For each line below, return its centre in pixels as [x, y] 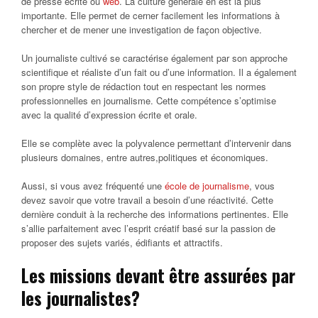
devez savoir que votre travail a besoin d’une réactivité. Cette [147, 199]
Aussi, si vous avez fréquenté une [93, 185]
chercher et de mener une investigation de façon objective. [142, 29]
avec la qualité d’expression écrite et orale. [109, 114]
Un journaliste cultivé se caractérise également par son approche [154, 57]
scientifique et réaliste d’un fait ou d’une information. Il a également [159, 72]
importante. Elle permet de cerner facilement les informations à [150, 15]
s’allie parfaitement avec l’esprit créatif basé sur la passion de [148, 228]
